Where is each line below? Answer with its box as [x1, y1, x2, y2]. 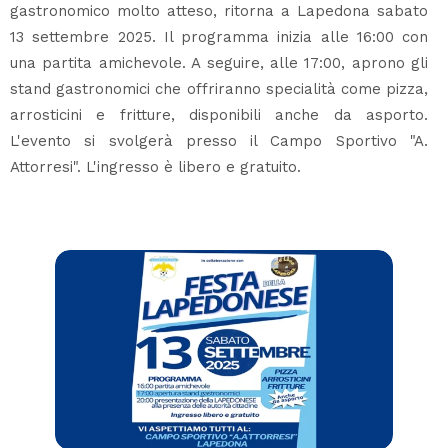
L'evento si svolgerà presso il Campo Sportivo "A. [10, 131, 428, 150]
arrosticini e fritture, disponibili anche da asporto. [10, 105, 428, 124]
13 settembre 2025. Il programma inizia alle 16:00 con [10, 27, 428, 46]
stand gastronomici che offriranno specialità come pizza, [10, 79, 428, 98]
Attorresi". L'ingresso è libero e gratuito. [10, 157, 301, 176]
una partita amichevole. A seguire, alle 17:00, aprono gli [10, 53, 428, 72]
